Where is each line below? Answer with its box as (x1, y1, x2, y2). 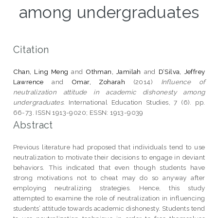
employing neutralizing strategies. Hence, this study (13, 183, 205, 192)
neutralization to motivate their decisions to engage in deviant (13, 153, 205, 161)
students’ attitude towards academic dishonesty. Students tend (13, 204, 205, 212)
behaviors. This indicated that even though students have (13, 163, 205, 171)
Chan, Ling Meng (13, 67, 69, 75)
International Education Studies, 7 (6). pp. (65, 98, 205, 106)
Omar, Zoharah (71, 77, 126, 86)
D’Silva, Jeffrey (158, 67, 205, 75)
